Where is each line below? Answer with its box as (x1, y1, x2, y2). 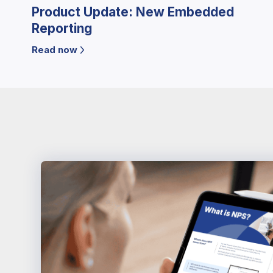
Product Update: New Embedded (32, 4, 234, 20)
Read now (32, 44, 77, 56)
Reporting (32, 21, 92, 37)
